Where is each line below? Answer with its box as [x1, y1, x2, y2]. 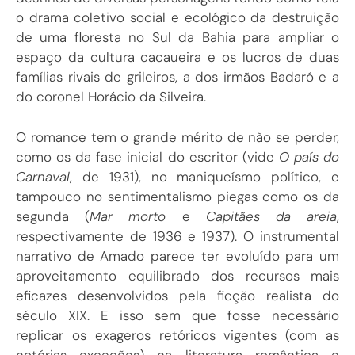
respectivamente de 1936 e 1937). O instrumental [16, 227, 339, 245]
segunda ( [16, 207, 90, 225]
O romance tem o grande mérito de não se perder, [16, 128, 339, 146]
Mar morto [90, 207, 166, 225]
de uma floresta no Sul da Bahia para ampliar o [16, 29, 339, 47]
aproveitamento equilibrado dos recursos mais [16, 266, 339, 284]
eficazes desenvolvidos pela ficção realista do [16, 286, 339, 304]
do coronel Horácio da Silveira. [16, 88, 206, 106]
